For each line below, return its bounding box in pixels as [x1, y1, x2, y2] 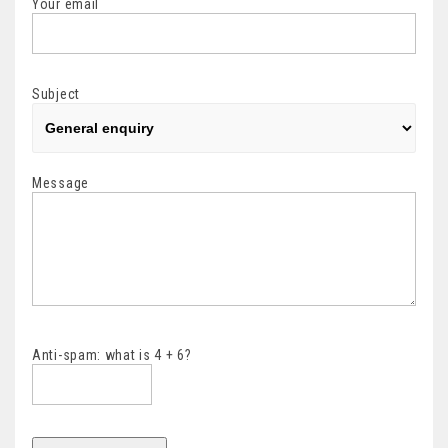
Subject [32, 86, 80, 102]
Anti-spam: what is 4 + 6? [32, 347, 192, 363]
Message [32, 175, 89, 191]
